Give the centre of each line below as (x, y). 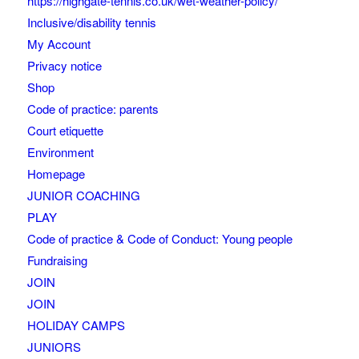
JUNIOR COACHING (83, 195)
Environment (60, 151)
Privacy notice (64, 65)
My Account (58, 43)
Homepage (56, 173)
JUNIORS (54, 346)
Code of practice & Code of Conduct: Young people (159, 238)
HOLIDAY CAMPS (76, 325)
